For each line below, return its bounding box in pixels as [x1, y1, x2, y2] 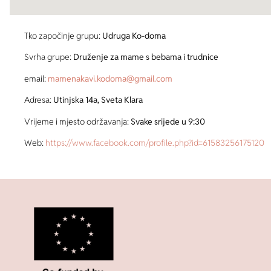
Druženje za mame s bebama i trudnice [71, 51, 218, 63]
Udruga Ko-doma [102, 30, 166, 41]
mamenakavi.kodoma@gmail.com [48, 73, 172, 84]
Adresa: [24, 94, 53, 106]
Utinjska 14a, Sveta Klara [53, 94, 143, 106]
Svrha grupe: [24, 51, 71, 63]
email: [24, 73, 48, 84]
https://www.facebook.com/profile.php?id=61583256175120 [45, 137, 264, 148]
